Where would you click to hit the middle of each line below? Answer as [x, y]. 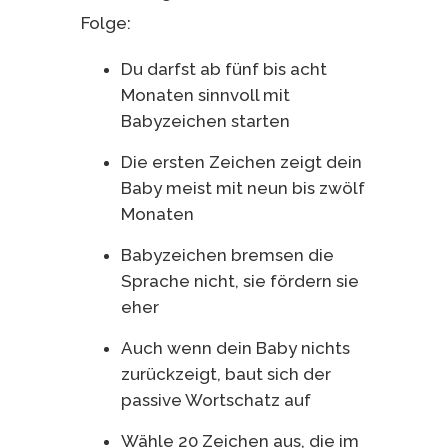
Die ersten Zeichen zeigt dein [241, 161]
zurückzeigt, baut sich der [225, 373]
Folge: [105, 22]
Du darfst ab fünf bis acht [223, 68]
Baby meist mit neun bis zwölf [242, 187]
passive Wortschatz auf [215, 399]
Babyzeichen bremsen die [227, 254]
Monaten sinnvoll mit [205, 94]
